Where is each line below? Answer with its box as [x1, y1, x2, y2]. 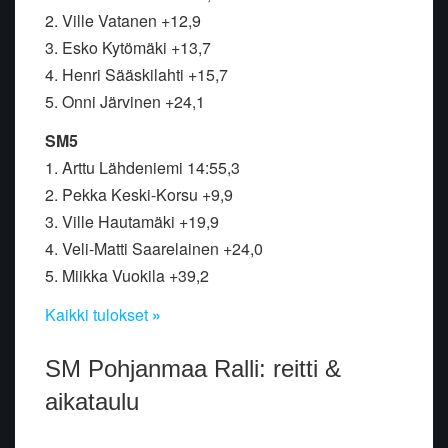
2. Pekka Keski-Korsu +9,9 [45, 183, 233, 207]
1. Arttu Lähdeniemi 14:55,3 [45, 156, 244, 180]
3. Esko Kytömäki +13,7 [45, 36, 211, 60]
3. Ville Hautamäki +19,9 [45, 210, 219, 234]
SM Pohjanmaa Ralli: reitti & [45, 355, 341, 383]
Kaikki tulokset [45, 303, 152, 327]
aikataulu [45, 388, 139, 416]
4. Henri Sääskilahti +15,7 [45, 63, 228, 87]
